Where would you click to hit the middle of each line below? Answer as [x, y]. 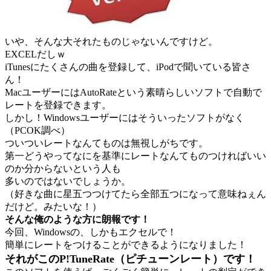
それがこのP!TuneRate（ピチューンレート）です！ [130, 259]
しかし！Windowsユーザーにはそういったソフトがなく [125, 117]
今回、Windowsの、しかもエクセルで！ [91, 232]
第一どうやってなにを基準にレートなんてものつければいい [135, 155]
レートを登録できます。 [58, 105]
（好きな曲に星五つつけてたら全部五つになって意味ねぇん [135, 194]
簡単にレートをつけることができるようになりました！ [126, 244]
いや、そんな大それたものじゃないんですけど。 [111, 41]
